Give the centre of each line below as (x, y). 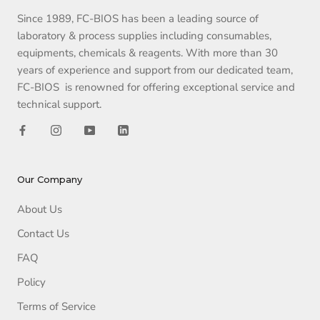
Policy (31, 282)
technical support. (61, 105)
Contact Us (43, 234)
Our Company (50, 180)
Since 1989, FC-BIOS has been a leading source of (138, 19)
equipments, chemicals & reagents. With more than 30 (147, 53)
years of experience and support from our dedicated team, (155, 70)
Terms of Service (56, 307)
